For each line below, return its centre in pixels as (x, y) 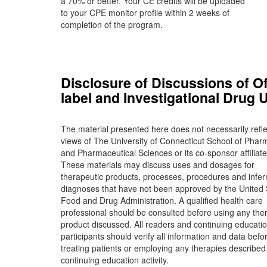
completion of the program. (112, 24)
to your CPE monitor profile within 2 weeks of (145, 13)
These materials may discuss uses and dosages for (158, 164)
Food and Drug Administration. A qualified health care (162, 200)
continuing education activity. (115, 260)
